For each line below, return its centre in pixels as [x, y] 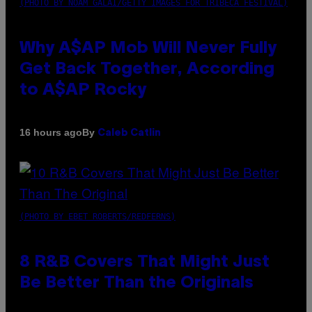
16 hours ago [51, 133]
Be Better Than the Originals [136, 283]
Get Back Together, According [147, 69]
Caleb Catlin [129, 133]
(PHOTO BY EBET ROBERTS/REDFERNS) [97, 216]
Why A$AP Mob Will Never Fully [148, 48]
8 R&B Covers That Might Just [145, 262]
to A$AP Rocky [83, 90]
